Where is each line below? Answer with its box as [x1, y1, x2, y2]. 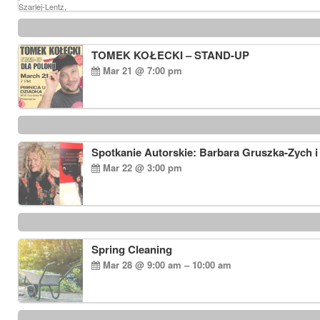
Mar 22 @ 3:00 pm [100, 161, 182, 174]
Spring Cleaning [91, 241, 172, 257]
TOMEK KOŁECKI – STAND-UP [91, 47, 249, 63]
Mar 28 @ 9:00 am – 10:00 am [100, 258, 231, 271]
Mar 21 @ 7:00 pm [100, 64, 182, 77]
